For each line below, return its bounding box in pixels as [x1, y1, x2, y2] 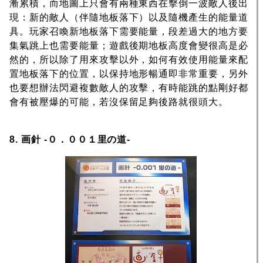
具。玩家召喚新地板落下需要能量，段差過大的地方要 [9, 26, 249, 37]
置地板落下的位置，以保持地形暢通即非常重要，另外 [9, 69, 249, 79]
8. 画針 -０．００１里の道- [9, 134, 131, 145]
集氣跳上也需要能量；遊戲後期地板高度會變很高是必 [9, 41, 249, 51]
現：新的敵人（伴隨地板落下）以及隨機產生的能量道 [9, 12, 249, 23]
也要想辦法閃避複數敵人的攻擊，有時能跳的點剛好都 [9, 83, 249, 93]
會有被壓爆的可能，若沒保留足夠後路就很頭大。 [9, 97, 229, 107]
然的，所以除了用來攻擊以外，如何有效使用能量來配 [9, 55, 249, 65]
